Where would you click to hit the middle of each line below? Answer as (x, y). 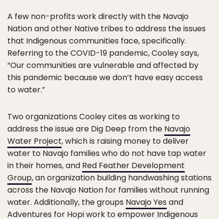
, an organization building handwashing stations (122, 178)
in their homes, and (45, 166)
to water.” (26, 90)
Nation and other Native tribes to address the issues (107, 29)
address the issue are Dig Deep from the (86, 129)
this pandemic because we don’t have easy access (105, 78)
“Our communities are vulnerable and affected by (103, 66)
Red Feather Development (133, 166)
